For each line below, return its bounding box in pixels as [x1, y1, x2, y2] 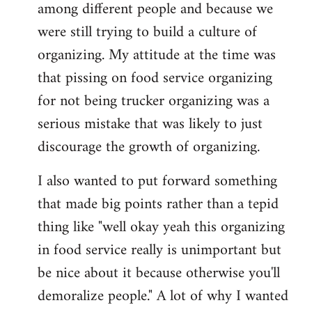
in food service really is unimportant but [38, 236, 281, 264]
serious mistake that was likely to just [38, 110, 263, 138]
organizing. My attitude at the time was [38, 41, 276, 69]
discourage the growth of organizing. [38, 133, 260, 161]
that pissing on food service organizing [38, 64, 272, 92]
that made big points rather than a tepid [38, 190, 279, 218]
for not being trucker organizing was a [38, 87, 270, 115]
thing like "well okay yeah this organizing [38, 213, 285, 241]
